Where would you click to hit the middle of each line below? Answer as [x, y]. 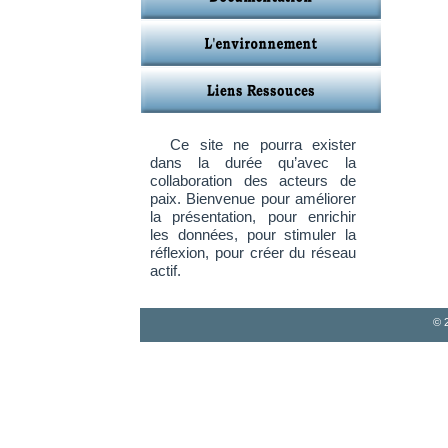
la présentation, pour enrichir [253, 216]
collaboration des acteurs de [253, 180]
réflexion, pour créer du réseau [253, 252]
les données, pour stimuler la [253, 234]
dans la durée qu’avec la [253, 162]
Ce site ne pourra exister [258, 144]
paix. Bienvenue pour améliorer [253, 198]
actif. [165, 270]
